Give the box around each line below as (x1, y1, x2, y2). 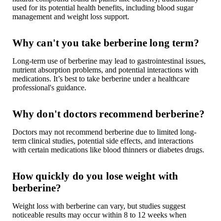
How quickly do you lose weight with (12, 170, 179, 182)
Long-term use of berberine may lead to (12, 56, 137, 65)
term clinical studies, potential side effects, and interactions (12, 136, 193, 145)
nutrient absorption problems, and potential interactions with (12, 65, 198, 74)
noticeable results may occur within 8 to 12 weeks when (12, 210, 186, 219)
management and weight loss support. (12, 12, 129, 21)
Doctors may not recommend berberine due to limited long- (12, 127, 196, 136)
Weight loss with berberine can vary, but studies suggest (12, 201, 185, 210)
